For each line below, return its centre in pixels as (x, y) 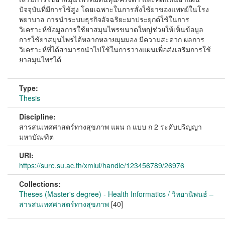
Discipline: (37, 117)
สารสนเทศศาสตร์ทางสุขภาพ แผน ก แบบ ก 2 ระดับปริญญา (110, 127)
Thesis (30, 98)
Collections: (40, 184)
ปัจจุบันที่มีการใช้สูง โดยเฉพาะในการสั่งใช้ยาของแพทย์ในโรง (114, 9)
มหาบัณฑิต (36, 137)
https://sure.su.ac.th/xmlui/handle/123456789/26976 (102, 165)
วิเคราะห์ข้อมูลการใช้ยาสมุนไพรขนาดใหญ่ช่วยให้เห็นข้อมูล (111, 29)
